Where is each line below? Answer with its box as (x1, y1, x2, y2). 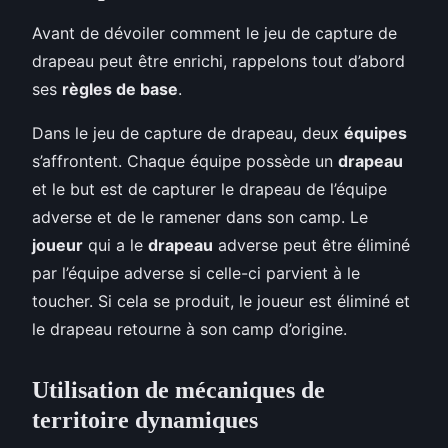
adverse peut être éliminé (213, 234, 410, 255)
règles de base (62, 78, 178, 99)
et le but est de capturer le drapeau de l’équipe (32, 178, 387, 199)
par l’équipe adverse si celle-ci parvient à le (32, 262, 360, 283)
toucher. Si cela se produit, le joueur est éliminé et (32, 290, 410, 311)
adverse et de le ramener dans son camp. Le (32, 206, 368, 227)
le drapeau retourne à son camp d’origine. (32, 318, 347, 339)
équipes (344, 122, 407, 143)
